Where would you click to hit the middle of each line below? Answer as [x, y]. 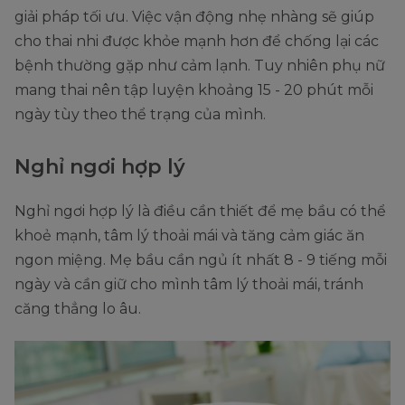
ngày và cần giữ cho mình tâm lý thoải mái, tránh [189, 285]
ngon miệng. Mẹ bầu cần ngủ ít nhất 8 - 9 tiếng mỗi [201, 260]
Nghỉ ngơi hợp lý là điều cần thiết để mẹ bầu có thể [200, 212]
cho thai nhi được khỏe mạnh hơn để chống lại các [197, 42]
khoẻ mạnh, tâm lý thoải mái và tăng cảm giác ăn [189, 236]
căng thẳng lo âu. [78, 309]
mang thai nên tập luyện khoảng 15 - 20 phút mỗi [194, 90]
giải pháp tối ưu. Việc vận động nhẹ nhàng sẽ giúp [194, 17]
